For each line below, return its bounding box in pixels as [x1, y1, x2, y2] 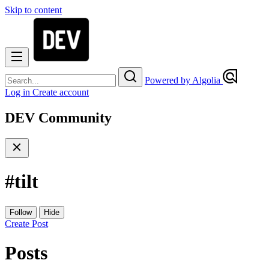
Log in [5, 87, 32, 97]
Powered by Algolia [145, 75, 223, 85]
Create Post [5, 218, 48, 229]
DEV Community [5, 109, 112, 125]
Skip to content [5, 5, 62, 15]
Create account [32, 87, 89, 97]
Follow [10, 207, 32, 217]
